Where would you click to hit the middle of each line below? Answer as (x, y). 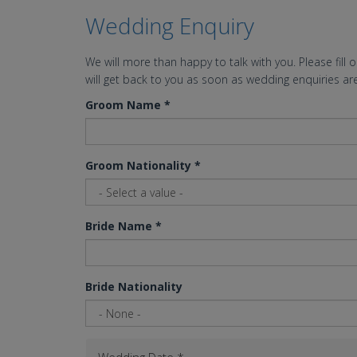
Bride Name (120, 226)
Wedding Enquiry (170, 26)
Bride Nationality (134, 287)
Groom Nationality (140, 166)
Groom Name (125, 105)
